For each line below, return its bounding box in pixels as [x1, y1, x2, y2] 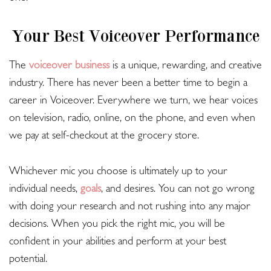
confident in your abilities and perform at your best [9, 237, 226, 249]
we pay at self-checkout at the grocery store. [9, 131, 199, 143]
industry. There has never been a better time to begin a [9, 79, 247, 90]
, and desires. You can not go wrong [101, 184, 255, 196]
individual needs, [9, 184, 80, 196]
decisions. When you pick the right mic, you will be [9, 220, 225, 231]
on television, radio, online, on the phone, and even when [9, 114, 255, 125]
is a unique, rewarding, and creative [109, 61, 262, 73]
